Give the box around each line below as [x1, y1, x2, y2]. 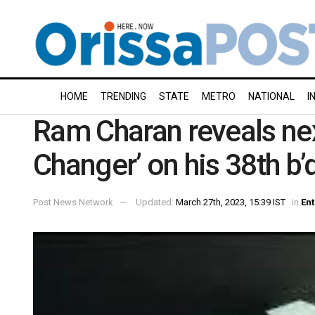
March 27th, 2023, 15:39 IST [176, 196, 285, 207]
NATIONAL [248, 91, 295, 102]
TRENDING [101, 91, 146, 102]
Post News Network [33, 196, 113, 207]
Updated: [136, 196, 176, 207]
